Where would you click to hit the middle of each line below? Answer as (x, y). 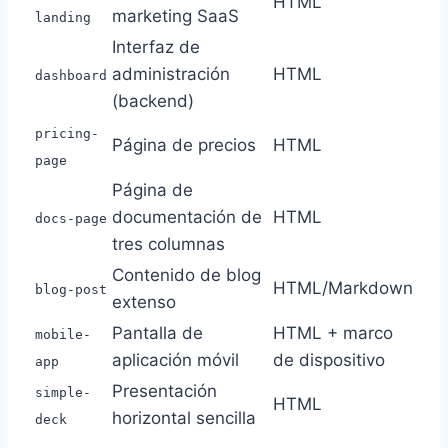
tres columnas (168, 243)
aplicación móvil (175, 359)
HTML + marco (333, 332)
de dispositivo (329, 359)
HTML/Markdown (343, 287)
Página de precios (184, 144)
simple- (63, 392)
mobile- (63, 334)
